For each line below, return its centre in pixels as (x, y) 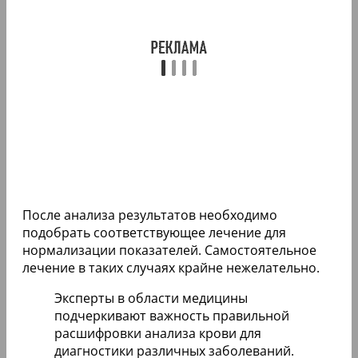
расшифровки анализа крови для (158, 333)
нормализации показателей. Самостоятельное (169, 250)
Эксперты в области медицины (151, 298)
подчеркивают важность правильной (172, 315)
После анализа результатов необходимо (150, 215)
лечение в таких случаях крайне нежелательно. (171, 267)
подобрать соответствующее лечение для (154, 232)
